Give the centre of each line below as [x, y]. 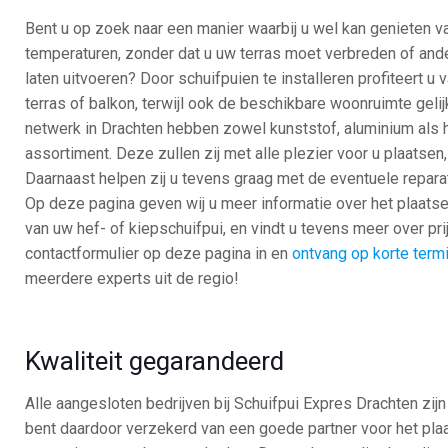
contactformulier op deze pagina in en [159, 254]
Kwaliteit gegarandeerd [155, 361]
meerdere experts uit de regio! [132, 279]
